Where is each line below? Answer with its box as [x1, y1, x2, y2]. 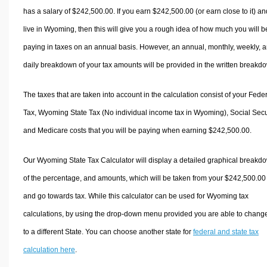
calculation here [23, 245, 75, 254]
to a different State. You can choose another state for [23, 227, 193, 236]
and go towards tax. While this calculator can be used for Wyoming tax [23, 191, 249, 200]
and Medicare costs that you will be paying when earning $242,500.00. [23, 126, 252, 135]
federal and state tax [193, 227, 259, 236]
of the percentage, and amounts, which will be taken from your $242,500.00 [23, 173, 266, 182]
